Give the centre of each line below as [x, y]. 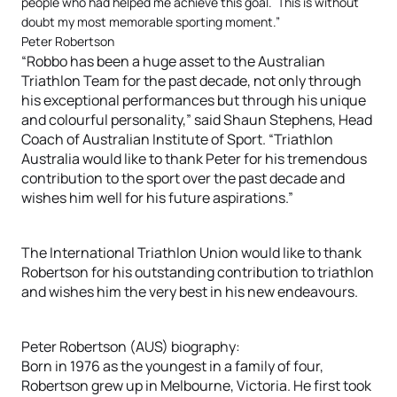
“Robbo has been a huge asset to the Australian [173, 61]
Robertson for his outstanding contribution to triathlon [198, 272]
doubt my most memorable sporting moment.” [151, 22]
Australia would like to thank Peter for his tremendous [194, 159]
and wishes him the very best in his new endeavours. [190, 292]
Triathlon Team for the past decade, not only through [191, 81]
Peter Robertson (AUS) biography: [131, 346]
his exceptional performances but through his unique [194, 100]
